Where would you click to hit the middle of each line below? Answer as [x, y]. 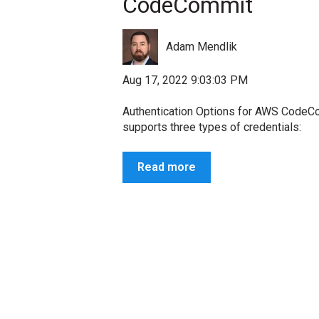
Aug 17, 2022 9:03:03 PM [185, 80]
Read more [167, 167]
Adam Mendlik [202, 46]
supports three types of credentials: [212, 127]
